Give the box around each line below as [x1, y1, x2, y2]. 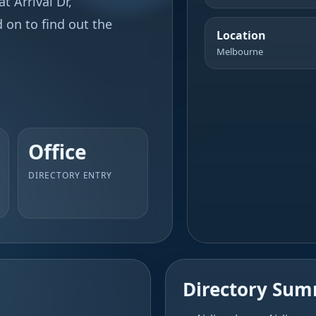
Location [216, 28, 266, 43]
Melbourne [216, 45, 263, 58]
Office [28, 138, 87, 165]
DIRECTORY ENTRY [28, 169, 113, 181]
